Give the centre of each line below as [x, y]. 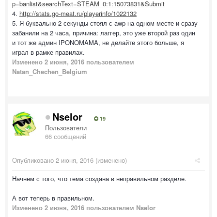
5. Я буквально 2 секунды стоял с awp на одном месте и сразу [105, 23]
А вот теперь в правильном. [53, 198]
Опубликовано [34, 160]
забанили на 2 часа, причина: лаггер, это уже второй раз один [104, 32]
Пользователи [66, 127]
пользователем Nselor [120, 207]
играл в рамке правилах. [48, 52]
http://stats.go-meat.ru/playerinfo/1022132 [78, 13]
